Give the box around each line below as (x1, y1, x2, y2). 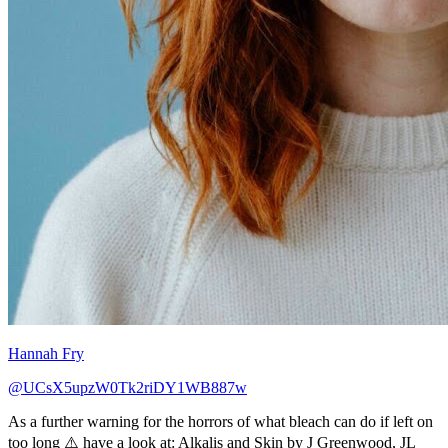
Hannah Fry (8, 344, 84, 362)
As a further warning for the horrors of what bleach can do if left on (8, 412, 433, 430)
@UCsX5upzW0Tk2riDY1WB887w (8, 378, 247, 396)
